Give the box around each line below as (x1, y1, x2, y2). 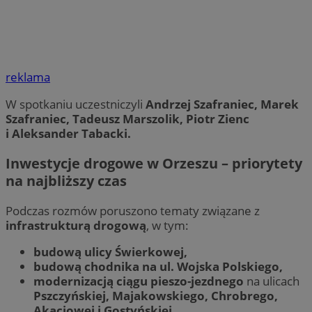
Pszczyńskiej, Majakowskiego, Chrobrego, (33, 287, 278, 304)
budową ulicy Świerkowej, (33, 243, 187, 260)
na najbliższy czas (6, 171, 127, 190)
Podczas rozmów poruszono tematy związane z (6, 202, 260, 219)
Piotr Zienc (186, 110, 249, 127)
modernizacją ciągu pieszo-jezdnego (33, 272, 244, 289)
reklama (6, 69, 50, 86)
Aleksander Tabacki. (12, 125, 131, 141)
